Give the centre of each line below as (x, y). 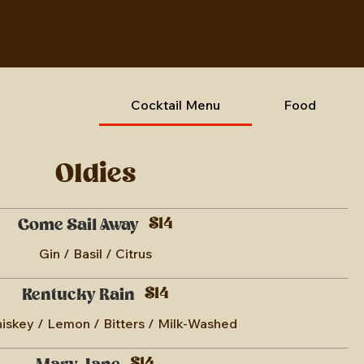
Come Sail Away (78, 225)
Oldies (95, 175)
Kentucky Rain (78, 295)
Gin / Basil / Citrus (95, 253)
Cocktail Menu (175, 105)
